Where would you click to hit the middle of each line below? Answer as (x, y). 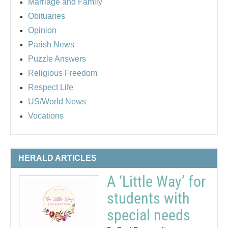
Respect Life (51, 87)
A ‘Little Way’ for (156, 181)
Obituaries (47, 16)
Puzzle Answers (57, 59)
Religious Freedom (63, 73)
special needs (149, 215)
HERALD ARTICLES (58, 158)
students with (148, 198)
